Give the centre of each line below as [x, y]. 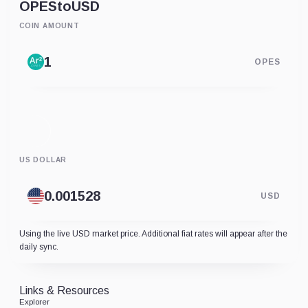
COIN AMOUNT [49, 26]
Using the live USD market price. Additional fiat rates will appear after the [153, 234]
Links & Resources [64, 290]
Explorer [34, 302]
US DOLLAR [43, 160]
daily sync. [39, 247]
